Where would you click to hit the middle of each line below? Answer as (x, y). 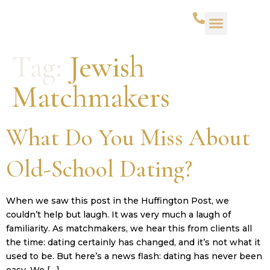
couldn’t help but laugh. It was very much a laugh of (118, 214)
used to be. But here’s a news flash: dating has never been (134, 256)
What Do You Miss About (128, 137)
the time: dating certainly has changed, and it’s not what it (133, 242)
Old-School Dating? (99, 168)
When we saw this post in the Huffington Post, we (118, 200)
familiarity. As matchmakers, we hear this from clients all (129, 228)
